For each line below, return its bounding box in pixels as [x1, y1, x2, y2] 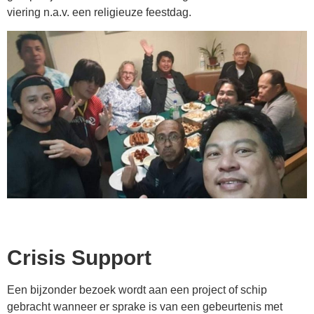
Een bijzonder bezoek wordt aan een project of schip [7, 283, 267, 296]
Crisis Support [7, 245, 151, 269]
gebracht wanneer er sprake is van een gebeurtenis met [7, 300, 282, 313]
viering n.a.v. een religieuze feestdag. [7, 6, 191, 18]
